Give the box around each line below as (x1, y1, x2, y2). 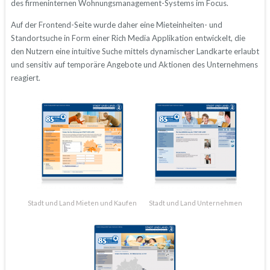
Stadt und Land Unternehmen (149, 198, 242, 207)
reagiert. (10, 72, 40, 83)
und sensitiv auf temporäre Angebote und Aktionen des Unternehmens (10, 59, 258, 69)
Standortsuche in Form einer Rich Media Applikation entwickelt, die (10, 33, 245, 43)
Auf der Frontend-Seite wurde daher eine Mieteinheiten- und (10, 19, 222, 30)
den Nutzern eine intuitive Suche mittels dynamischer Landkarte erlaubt (10, 46, 259, 56)
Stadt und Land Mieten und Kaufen (28, 198, 137, 207)
